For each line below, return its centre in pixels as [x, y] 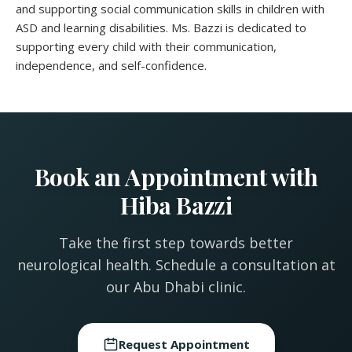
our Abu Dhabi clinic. [176, 287]
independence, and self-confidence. [111, 66]
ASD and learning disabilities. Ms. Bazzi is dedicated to [161, 28]
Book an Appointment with [176, 177]
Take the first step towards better [176, 243]
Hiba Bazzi [176, 205]
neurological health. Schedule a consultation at [176, 265]
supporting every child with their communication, [146, 47]
